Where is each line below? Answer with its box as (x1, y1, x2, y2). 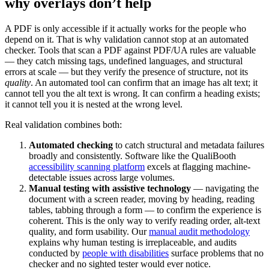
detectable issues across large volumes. (29, 172, 175, 183)
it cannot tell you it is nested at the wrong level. (5, 98, 183, 109)
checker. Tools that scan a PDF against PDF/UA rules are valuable (5, 44, 256, 55)
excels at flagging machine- (145, 161, 250, 172)
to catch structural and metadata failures (113, 139, 264, 150)
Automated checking (29, 139, 113, 150)
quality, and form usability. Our (29, 226, 149, 237)
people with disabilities (82, 247, 169, 258)
